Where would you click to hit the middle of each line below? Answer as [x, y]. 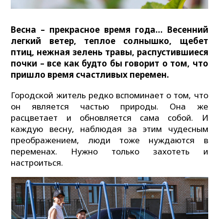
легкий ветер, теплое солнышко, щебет [109, 41]
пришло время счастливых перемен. [90, 74]
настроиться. [37, 162]
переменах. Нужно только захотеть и [109, 151]
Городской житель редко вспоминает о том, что [109, 95]
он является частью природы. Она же [109, 106]
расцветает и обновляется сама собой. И [109, 117]
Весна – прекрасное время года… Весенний [109, 29]
